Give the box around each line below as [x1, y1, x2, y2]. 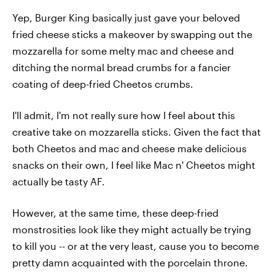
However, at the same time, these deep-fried [12, 207, 219, 219]
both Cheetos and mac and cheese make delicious [12, 142, 247, 154]
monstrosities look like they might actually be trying [12, 223, 251, 235]
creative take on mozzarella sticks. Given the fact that [12, 126, 261, 137]
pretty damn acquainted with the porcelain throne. [12, 257, 248, 268]
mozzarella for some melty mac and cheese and [12, 45, 234, 56]
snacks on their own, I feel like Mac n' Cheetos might [12, 159, 255, 171]
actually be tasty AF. [12, 176, 105, 187]
